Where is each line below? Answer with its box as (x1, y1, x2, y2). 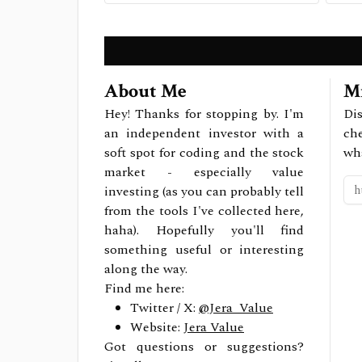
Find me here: (104, 279, 184, 298)
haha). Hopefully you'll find (104, 221, 305, 240)
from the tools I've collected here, (104, 201, 305, 221)
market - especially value (104, 162, 305, 182)
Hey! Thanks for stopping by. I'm (104, 104, 305, 124)
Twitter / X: (130, 298, 196, 318)
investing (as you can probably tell (104, 182, 305, 201)
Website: (130, 318, 180, 337)
